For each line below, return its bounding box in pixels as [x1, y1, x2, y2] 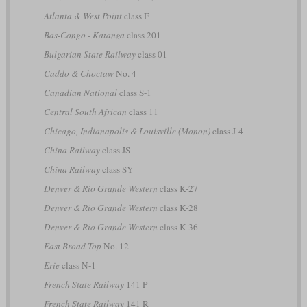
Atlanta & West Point [43, 10, 122, 23]
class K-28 [157, 201, 198, 214]
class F [121, 10, 149, 23]
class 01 [135, 48, 167, 61]
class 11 [126, 106, 158, 119]
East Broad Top [43, 240, 101, 253]
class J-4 [210, 125, 243, 138]
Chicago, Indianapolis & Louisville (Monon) [43, 125, 210, 138]
